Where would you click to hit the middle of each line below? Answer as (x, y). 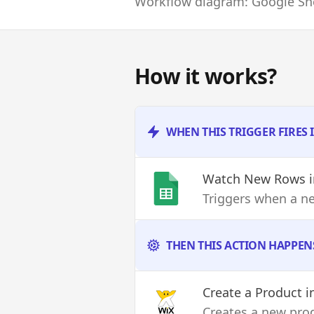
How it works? (206, 76)
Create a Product (252, 292)
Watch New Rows (254, 179)
